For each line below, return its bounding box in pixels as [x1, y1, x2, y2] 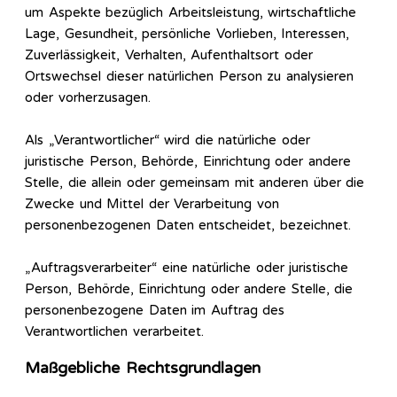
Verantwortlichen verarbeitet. [25, 323, 204, 340]
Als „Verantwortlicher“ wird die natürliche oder [25, 132, 310, 149]
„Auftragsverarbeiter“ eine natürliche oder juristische [25, 260, 348, 276]
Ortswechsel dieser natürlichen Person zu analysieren [25, 68, 354, 85]
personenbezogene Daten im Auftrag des [25, 302, 284, 319]
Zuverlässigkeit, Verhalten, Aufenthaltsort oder [25, 47, 313, 64]
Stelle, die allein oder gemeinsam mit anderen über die [25, 175, 364, 191]
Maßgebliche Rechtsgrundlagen [25, 358, 261, 378]
